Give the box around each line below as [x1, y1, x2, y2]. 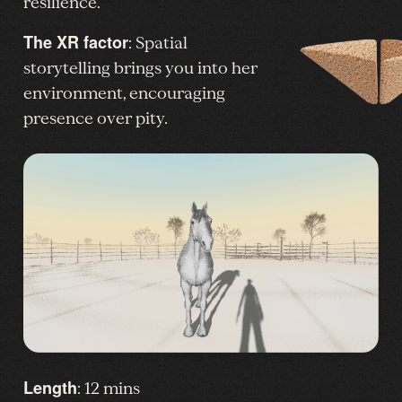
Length [23, 375, 77, 399]
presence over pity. [23, 107, 168, 129]
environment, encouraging [23, 82, 225, 104]
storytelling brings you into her [23, 57, 258, 79]
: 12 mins [77, 377, 140, 399]
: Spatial [128, 31, 188, 54]
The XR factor [23, 30, 128, 54]
